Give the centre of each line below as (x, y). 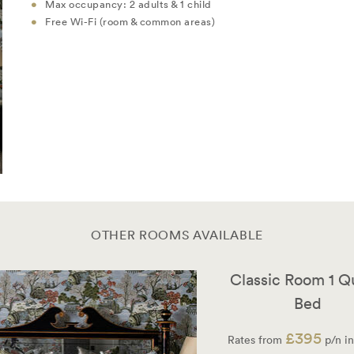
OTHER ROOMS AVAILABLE (177, 235)
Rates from (256, 340)
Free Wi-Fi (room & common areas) (130, 21)
